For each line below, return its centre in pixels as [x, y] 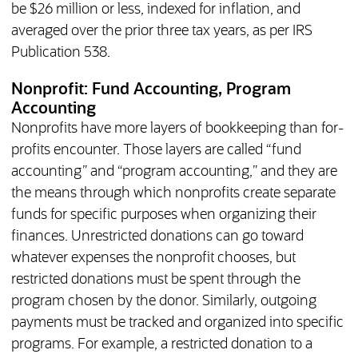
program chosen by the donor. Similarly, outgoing [163, 302]
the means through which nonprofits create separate [173, 194]
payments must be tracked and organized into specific [177, 323]
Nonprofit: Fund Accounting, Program [151, 90]
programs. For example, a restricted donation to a [161, 345]
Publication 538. [60, 53]
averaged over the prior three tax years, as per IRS [161, 32]
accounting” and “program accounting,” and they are [174, 172]
